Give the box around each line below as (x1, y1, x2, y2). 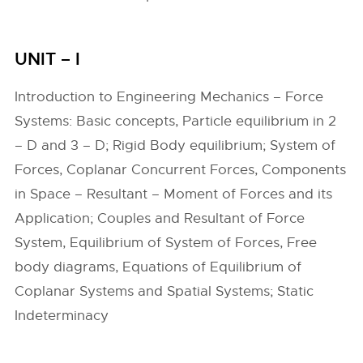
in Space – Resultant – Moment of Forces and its (15, 186, 333, 203)
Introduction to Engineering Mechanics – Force (15, 88, 324, 105)
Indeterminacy (15, 307, 109, 324)
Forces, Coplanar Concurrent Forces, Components (15, 161, 347, 178)
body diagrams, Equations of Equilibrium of (15, 258, 302, 275)
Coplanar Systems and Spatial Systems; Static (15, 283, 314, 300)
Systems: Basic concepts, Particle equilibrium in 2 (15, 113, 337, 130)
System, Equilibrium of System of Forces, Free (15, 234, 318, 251)
